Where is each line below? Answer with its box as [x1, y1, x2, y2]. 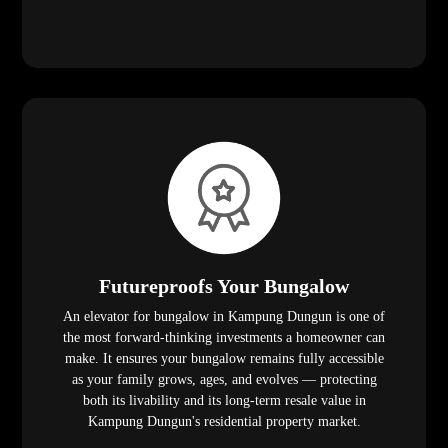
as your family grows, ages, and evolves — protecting [71, 372, 377, 388]
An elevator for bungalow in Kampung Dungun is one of [63, 309, 385, 325]
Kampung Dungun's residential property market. [87, 414, 361, 430]
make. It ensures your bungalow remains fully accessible [64, 351, 384, 367]
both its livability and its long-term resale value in [82, 393, 366, 409]
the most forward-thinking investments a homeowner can [63, 330, 385, 346]
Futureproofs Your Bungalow [99, 275, 349, 298]
